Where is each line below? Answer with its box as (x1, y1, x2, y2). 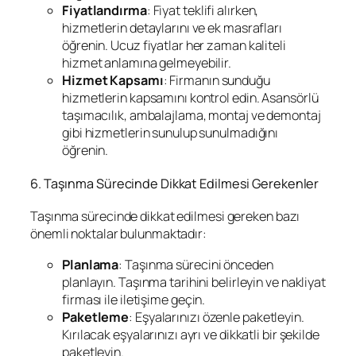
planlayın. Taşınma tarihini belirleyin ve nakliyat (62, 273, 326, 291)
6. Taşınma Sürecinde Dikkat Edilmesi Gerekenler (30, 174, 319, 192)
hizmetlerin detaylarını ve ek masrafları (62, 19, 282, 37)
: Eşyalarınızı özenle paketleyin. (129, 308, 304, 326)
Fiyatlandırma (62, 2, 147, 20)
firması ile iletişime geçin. (62, 290, 206, 308)
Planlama (62, 255, 119, 273)
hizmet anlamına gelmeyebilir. (62, 54, 232, 72)
